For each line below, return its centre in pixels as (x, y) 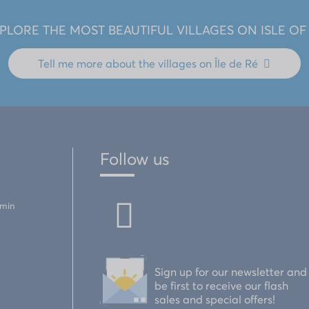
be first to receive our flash (222, 285)
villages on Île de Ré (208, 63)
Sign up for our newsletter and (231, 271)
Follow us (135, 159)
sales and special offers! (215, 299)
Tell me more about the (98, 63)
